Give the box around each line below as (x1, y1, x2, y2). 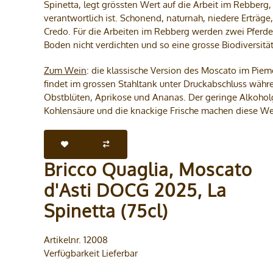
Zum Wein (44, 65, 87, 76)
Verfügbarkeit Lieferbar (44, 247, 138, 259)
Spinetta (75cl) (44, 199, 168, 222)
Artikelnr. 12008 (44, 234, 108, 246)
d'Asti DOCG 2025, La (44, 179, 227, 201)
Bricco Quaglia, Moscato (44, 158, 252, 180)
